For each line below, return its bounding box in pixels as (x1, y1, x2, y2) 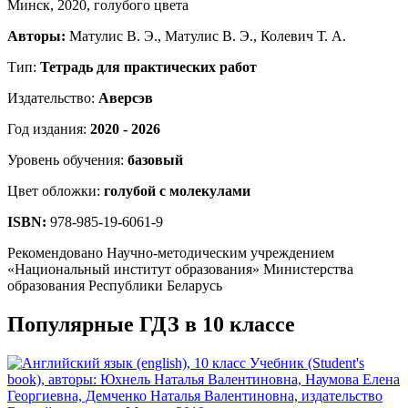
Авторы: (7, 28, 66, 45)
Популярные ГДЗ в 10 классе (7, 312, 295, 337)
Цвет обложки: (7, 183, 104, 199)
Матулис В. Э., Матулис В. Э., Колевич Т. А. (66, 28, 346, 45)
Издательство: (7, 90, 98, 107)
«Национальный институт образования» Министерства (7, 261, 353, 278)
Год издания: (7, 121, 90, 138)
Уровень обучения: (7, 152, 127, 168)
